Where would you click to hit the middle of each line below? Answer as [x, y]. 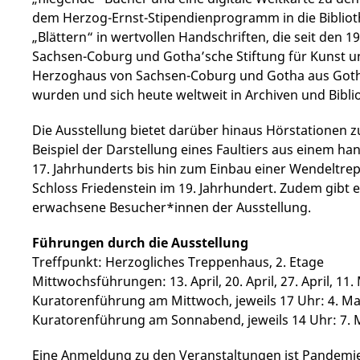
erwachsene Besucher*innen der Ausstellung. [172, 207]
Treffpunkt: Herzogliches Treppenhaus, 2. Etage [178, 262]
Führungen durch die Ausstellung [140, 243]
